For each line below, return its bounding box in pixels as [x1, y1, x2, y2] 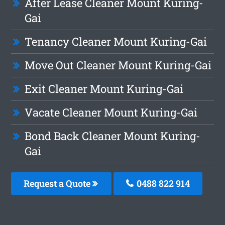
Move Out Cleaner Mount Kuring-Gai [25, 58, 212, 73]
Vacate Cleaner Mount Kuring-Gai [25, 105, 198, 120]
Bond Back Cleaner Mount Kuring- [25, 129, 201, 144]
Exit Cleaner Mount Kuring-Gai [25, 81, 184, 96]
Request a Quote [24, 177, 93, 190]
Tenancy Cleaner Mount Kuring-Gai [25, 34, 207, 49]
